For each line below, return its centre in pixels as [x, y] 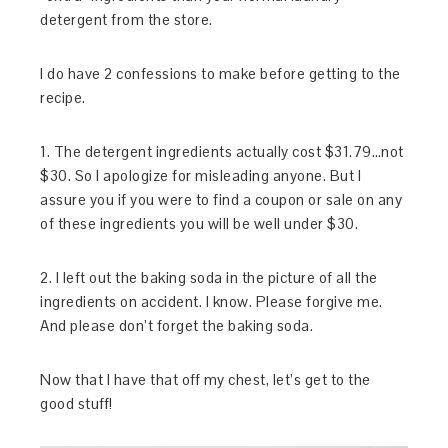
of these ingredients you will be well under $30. [201, 224]
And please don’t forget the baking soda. [178, 326]
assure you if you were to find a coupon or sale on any [221, 200]
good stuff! [76, 404]
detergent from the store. [128, 20]
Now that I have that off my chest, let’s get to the [205, 380]
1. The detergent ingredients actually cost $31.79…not [222, 152]
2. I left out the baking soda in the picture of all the [209, 278]
